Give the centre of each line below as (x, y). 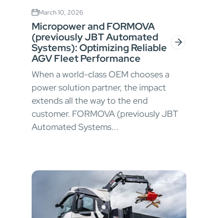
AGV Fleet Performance (86, 58)
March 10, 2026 (61, 12)
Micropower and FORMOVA (93, 26)
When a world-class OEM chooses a (100, 74)
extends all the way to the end (90, 100)
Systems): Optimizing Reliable (99, 47)
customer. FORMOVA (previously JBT (105, 113)
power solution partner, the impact (99, 87)
